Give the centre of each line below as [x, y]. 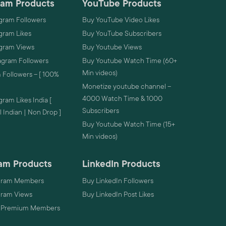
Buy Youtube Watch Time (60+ [129, 61]
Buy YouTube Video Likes [121, 20]
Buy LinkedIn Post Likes [118, 194]
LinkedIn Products [121, 164]
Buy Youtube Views [112, 47]
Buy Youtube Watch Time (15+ [128, 124]
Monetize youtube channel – [126, 87]
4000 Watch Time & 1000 [122, 99]
